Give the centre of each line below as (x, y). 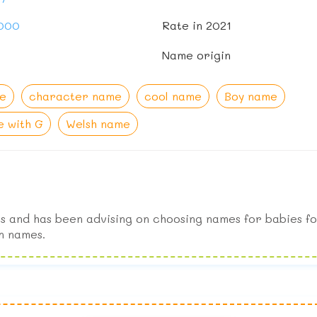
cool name (173, 96)
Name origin (196, 55)
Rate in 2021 (197, 25)
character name (76, 96)
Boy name (251, 96)
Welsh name (98, 124)
